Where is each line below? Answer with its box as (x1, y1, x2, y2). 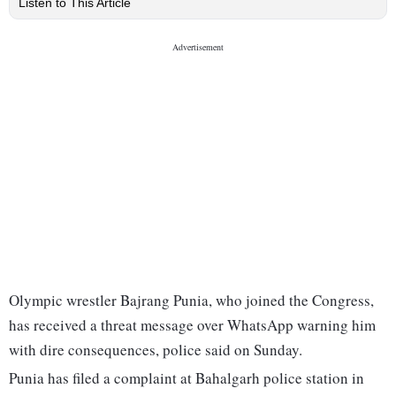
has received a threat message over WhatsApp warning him (9, 315, 376, 336)
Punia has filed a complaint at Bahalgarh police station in (9, 368, 364, 389)
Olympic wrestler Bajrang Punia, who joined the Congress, (9, 290, 374, 311)
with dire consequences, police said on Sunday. (9, 339, 302, 361)
